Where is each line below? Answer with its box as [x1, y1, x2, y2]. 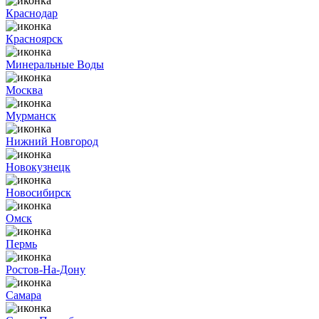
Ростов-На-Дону [6, 263, 85, 276]
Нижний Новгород [6, 135, 98, 147]
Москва [6, 84, 43, 96]
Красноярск [6, 33, 63, 45]
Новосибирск [6, 187, 71, 199]
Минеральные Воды [6, 58, 104, 70]
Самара [6, 289, 41, 301]
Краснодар [6, 7, 58, 19]
